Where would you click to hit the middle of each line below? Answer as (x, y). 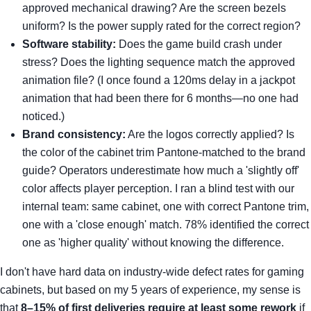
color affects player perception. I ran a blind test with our (158, 188)
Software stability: (69, 44)
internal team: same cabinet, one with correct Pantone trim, (166, 207)
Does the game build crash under (199, 44)
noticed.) (43, 116)
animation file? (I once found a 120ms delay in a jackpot (159, 80)
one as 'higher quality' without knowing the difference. (153, 243)
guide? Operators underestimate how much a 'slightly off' (161, 170)
